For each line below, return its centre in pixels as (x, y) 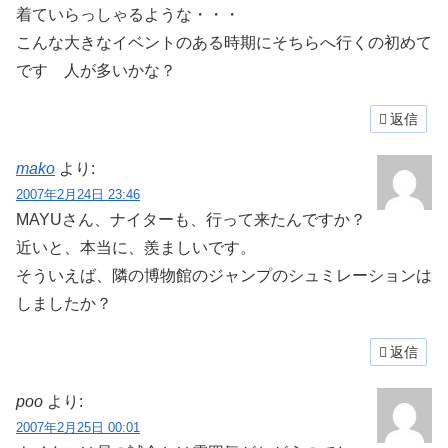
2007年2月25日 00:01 (78, 427)
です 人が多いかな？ (104, 70)
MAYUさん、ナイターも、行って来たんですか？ (191, 219)
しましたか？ (64, 303)
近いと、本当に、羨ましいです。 (136, 247)
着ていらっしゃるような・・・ (128, 14)
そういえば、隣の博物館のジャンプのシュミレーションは (224, 275)
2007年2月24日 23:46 (78, 194)
